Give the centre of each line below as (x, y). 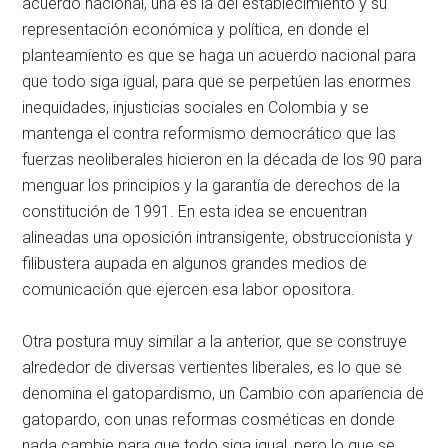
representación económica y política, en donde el (196, 30)
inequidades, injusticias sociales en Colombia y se (196, 108)
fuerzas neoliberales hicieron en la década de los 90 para (222, 160)
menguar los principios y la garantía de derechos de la (211, 186)
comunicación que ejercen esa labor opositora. (189, 290)
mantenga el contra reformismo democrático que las (209, 134)
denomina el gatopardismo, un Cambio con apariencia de (223, 394)
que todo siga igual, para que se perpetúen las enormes (217, 82)
